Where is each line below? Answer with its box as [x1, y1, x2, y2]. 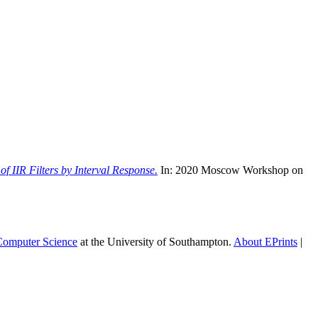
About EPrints [234, 235, 297, 248]
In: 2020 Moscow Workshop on [158, 163, 303, 176]
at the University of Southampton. [77, 235, 234, 248]
